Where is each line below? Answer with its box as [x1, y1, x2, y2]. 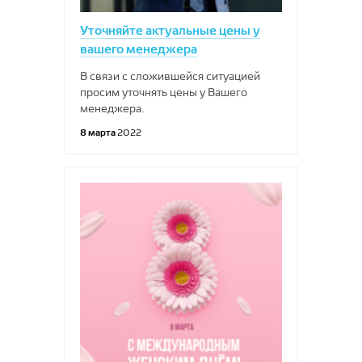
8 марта [80, 126, 117, 138]
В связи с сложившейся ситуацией [80, 69, 260, 82]
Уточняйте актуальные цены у [80, 23, 260, 38]
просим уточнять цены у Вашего [80, 86, 247, 99]
